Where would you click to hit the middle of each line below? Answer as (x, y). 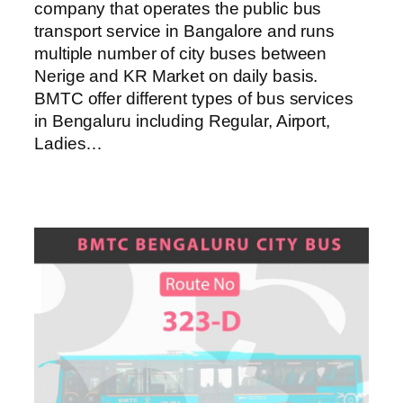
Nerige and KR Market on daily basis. (176, 76)
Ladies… (69, 144)
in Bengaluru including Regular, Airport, (182, 121)
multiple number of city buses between (181, 54)
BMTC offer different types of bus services (194, 99)
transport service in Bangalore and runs (185, 31)
